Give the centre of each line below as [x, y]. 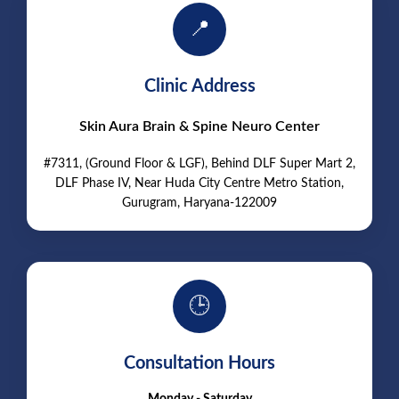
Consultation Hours [199, 363]
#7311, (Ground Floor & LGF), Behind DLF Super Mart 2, [199, 163]
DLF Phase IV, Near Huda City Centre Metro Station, [199, 183]
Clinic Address [199, 86]
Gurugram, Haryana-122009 [199, 203]
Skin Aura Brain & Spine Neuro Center [199, 126]
